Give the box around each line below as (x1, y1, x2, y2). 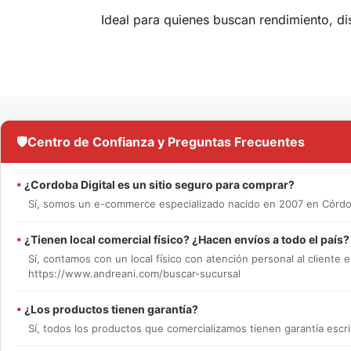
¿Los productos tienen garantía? (22, 302, 198, 317)
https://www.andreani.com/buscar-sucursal (28, 267, 241, 280)
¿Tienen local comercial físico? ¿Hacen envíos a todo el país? (22, 233, 349, 247)
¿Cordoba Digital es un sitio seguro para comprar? (22, 178, 295, 192)
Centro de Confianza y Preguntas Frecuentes (27, 134, 305, 150)
